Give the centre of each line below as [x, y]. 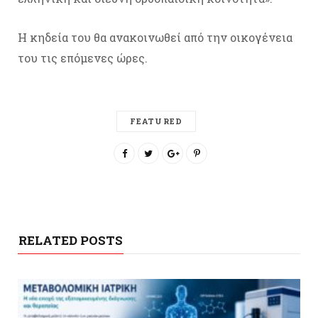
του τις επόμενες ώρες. [83, 58]
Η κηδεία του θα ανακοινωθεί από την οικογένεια [155, 38]
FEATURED [156, 121]
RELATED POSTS [71, 241]
